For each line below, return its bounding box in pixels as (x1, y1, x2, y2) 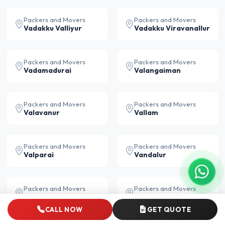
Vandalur (134, 150, 166, 159)
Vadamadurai (24, 66, 71, 75)
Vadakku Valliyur (24, 24, 82, 33)
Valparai (24, 150, 54, 159)
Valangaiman (134, 66, 181, 75)
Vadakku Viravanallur (134, 24, 210, 33)
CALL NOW (45, 205, 83, 213)
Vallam (134, 108, 158, 117)
